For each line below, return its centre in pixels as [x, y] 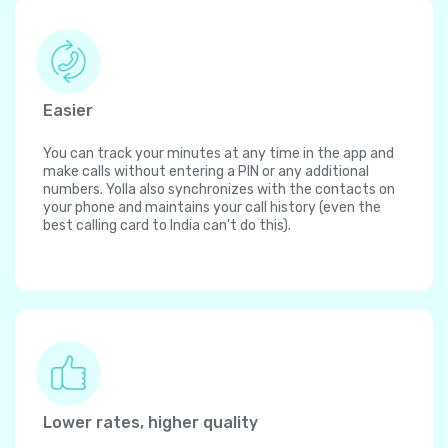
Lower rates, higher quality [150, 423]
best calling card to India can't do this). [167, 226]
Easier [68, 111]
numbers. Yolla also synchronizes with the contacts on [219, 190]
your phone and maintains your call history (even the [212, 208]
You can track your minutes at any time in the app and [218, 154]
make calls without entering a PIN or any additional [206, 172]
